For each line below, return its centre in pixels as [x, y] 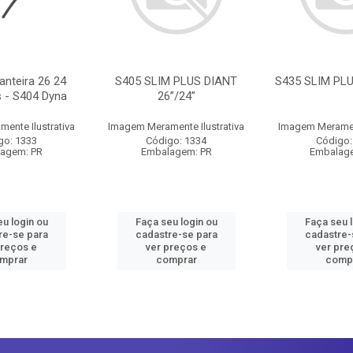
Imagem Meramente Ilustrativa [176, 126]
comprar [176, 260]
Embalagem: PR [176, 152]
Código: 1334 [176, 141]
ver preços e [176, 247]
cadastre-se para [176, 234]
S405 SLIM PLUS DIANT [176, 81]
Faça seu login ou [176, 222]
